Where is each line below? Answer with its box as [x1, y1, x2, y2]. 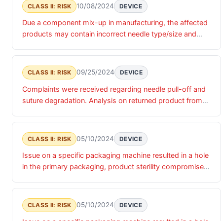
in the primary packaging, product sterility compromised [22, 162, 208, 171]
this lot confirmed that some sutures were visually [22, 107, 187, 116]
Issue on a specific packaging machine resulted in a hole [22, 151, 209, 160]
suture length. [22, 40, 68, 49]
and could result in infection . [22, 174, 116, 183]
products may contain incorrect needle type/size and [22, 29, 196, 38]
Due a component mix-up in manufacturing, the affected [22, 18, 208, 27]
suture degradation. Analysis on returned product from [22, 96, 202, 105]
